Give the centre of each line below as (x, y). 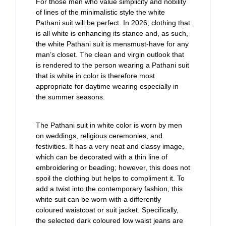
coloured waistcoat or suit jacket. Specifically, (107, 210)
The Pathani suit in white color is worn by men (109, 125)
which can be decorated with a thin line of (102, 157)
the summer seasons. (70, 97)
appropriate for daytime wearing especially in (107, 87)
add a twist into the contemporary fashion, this (109, 188)
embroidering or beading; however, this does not (113, 167)
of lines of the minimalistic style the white (100, 12)
